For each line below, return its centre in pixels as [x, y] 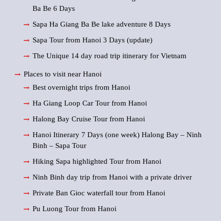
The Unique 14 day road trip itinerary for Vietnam [110, 56]
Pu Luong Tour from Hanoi [74, 209]
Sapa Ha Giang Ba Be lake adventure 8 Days [102, 24]
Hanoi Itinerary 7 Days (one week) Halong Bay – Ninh [117, 135]
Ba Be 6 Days [54, 8]
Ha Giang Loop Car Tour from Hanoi [90, 103]
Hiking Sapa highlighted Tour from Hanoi [97, 161]
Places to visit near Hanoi [63, 74]
